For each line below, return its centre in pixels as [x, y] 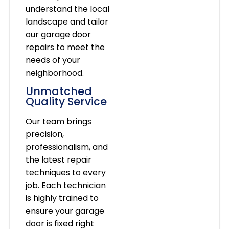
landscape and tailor [67, 21]
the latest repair [59, 159]
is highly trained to [62, 198]
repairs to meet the [65, 47]
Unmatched [59, 91]
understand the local [67, 9]
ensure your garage [65, 211]
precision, [45, 134]
